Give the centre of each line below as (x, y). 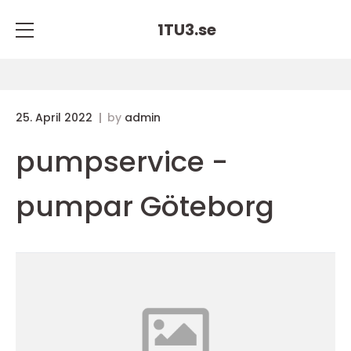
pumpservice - (122, 162)
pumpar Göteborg (145, 206)
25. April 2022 (56, 118)
